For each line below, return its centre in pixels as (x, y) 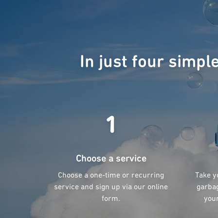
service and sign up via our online (111, 188)
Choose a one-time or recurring (111, 176)
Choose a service (111, 159)
